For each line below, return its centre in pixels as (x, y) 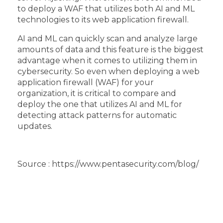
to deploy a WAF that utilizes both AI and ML (106, 8)
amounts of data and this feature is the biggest (111, 49)
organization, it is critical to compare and (97, 93)
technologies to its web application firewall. (103, 19)
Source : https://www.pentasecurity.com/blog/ (108, 164)
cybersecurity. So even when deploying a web (109, 71)
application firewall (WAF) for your (86, 82)
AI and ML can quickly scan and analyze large (108, 38)
